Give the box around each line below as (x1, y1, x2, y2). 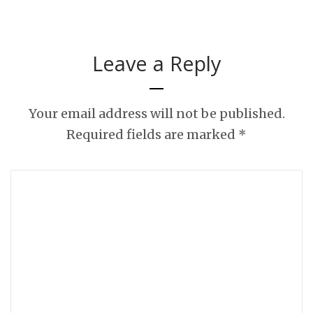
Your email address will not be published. (28, 105, 285, 122)
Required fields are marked (66, 126, 238, 143)
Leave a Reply (92, 49, 221, 77)
